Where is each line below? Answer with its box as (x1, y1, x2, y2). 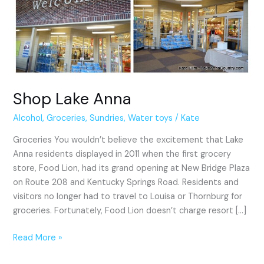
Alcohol (13, 113, 43, 124)
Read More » (13, 232, 63, 243)
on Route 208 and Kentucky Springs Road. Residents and (13, 176, 239, 188)
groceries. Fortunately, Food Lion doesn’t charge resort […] (13, 204, 247, 216)
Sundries (90, 113, 124, 124)
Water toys (128, 113, 173, 124)
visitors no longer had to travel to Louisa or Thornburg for (13, 190, 243, 202)
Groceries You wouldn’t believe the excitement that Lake (13, 134, 244, 146)
